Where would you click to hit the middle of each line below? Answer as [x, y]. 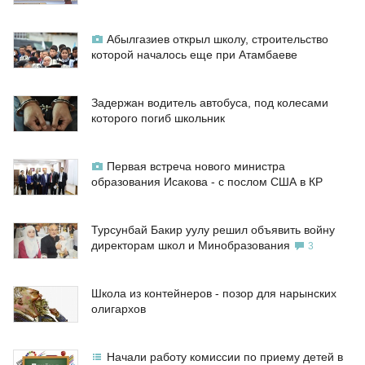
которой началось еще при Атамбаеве [194, 55]
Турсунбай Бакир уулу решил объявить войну [213, 230]
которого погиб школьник [158, 119]
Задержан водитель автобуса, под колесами [210, 103]
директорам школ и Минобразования [191, 246]
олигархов [119, 309]
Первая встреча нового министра [196, 167]
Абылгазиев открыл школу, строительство [218, 40]
